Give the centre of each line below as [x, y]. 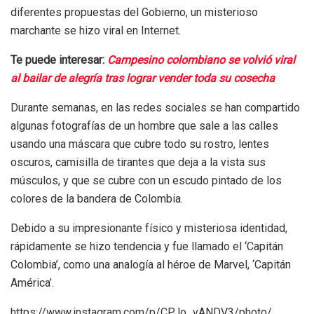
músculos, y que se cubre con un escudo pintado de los [146, 180]
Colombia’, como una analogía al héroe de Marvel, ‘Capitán [151, 264]
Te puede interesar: [59, 60]
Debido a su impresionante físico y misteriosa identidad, [149, 228]
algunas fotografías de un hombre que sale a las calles [144, 125]
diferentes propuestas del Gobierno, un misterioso [134, 12]
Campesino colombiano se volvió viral [201, 60]
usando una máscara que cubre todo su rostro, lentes [140, 144]
